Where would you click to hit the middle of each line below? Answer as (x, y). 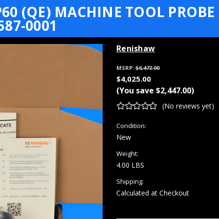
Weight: (127, 153)
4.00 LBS (130, 165)
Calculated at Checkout (153, 193)
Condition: (131, 125)
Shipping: (130, 181)
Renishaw (136, 48)
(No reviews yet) (188, 106)
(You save (135, 90)
